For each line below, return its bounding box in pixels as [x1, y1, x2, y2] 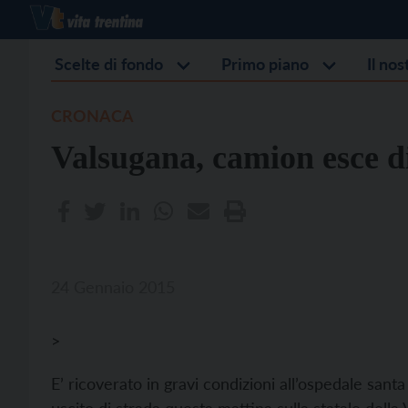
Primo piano [221, 54, 309, 74]
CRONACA [51, 106, 134, 126]
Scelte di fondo [55, 54, 163, 74]
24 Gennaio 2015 [51, 277, 175, 297]
